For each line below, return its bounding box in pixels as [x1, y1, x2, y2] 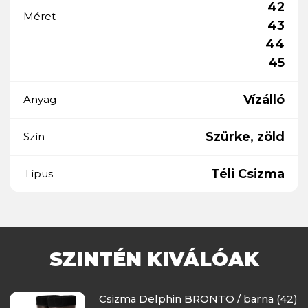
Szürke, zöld [206, 129, 285, 144]
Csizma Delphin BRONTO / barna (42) [98, 291, 298, 305]
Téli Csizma [211, 166, 285, 181]
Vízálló [243, 91, 285, 107]
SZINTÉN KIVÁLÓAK [49, 247, 259, 271]
